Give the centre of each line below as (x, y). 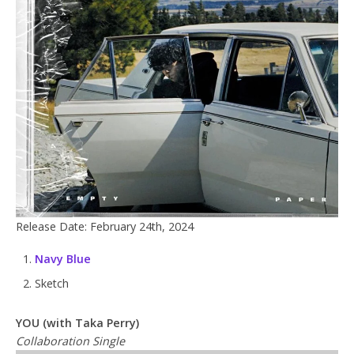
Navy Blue (63, 258)
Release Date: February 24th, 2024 (105, 226)
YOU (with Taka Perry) (77, 323)
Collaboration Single (70, 341)
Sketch (52, 284)
